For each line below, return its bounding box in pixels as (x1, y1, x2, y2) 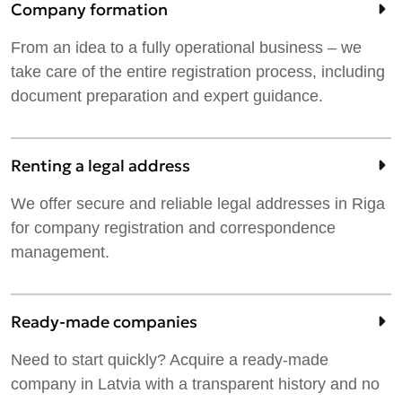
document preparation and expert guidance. (11, 87, 323, 105)
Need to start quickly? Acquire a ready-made (11, 351, 328, 369)
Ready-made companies (11, 311, 197, 332)
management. (11, 243, 109, 261)
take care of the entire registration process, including (11, 63, 385, 81)
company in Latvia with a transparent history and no (11, 375, 380, 393)
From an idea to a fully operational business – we (11, 39, 362, 57)
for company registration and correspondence (11, 219, 336, 237)
